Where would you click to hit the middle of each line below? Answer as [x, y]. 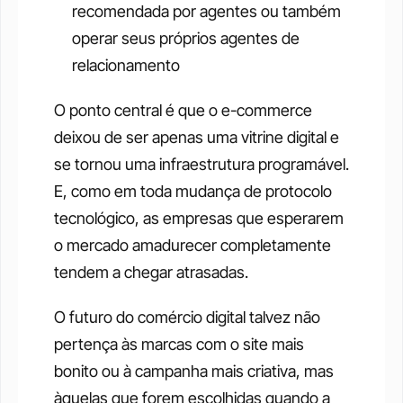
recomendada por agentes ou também [206, 12]
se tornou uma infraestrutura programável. [201, 165]
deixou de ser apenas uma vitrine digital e [197, 138]
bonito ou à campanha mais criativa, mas [194, 372]
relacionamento [126, 66]
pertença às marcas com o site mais [179, 345]
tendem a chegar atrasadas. [151, 273]
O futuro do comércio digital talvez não [187, 318]
